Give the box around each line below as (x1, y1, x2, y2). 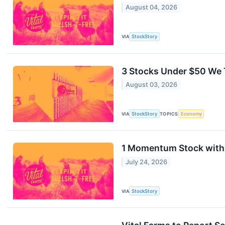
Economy (180, 110, 202, 117)
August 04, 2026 (126, 4, 178, 12)
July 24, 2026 (126, 158, 168, 166)
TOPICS (160, 110, 178, 117)
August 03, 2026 (126, 81, 178, 89)
